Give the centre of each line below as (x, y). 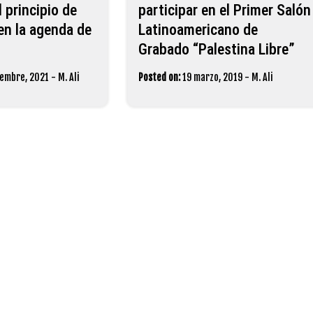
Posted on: (159, 77)
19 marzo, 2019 (212, 77)
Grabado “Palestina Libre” (216, 49)
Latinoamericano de (198, 29)
